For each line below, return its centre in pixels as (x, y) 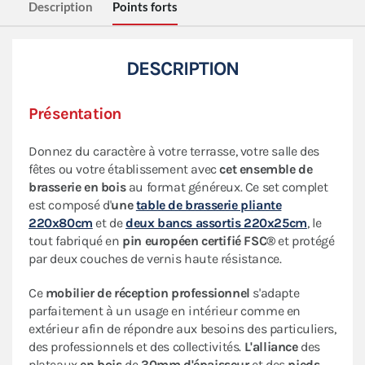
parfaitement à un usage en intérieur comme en (165, 311)
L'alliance (271, 347)
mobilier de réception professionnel (146, 293)
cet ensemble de (266, 169)
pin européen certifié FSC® (199, 241)
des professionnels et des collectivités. (135, 347)
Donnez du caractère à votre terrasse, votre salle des (174, 152)
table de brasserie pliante (209, 205)
